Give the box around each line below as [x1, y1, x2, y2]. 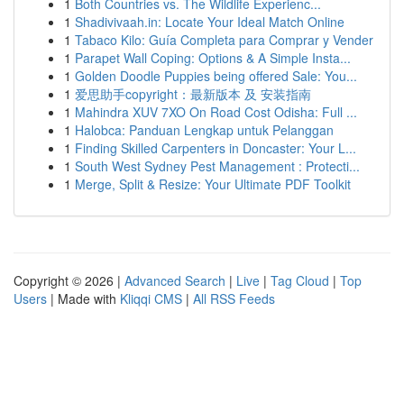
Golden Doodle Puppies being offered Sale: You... [75, 67, 357, 85]
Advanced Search [124, 271, 225, 289]
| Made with [47, 289, 120, 308]
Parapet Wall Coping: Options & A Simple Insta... [75, 49, 351, 67]
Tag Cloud [271, 271, 329, 289]
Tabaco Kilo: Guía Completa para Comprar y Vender [75, 31, 373, 49]
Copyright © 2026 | [14, 271, 124, 289]
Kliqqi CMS [120, 289, 182, 308]
